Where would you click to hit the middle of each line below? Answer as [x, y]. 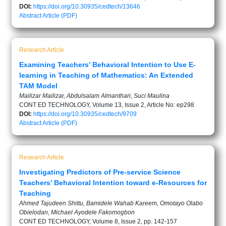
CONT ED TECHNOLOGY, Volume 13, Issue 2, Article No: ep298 [107, 105]
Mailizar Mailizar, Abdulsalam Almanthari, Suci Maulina [94, 96]
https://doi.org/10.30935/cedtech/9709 [85, 114]
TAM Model [38, 86]
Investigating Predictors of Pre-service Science [100, 172]
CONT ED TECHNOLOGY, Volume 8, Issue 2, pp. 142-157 [98, 221]
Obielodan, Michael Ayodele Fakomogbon [77, 212]
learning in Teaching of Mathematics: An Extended [106, 75]
